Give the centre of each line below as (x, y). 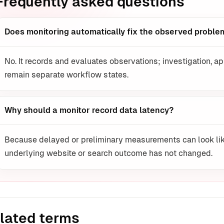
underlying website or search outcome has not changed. (108, 153)
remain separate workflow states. (66, 75)
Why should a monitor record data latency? (89, 110)
